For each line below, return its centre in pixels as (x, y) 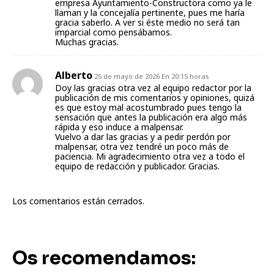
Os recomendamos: (104, 258)
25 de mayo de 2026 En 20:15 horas (152, 76)
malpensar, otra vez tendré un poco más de (142, 146)
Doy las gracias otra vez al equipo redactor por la (153, 87)
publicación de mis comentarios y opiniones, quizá (155, 97)
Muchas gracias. (87, 42)
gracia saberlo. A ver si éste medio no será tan (147, 22)
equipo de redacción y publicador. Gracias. (137, 166)
